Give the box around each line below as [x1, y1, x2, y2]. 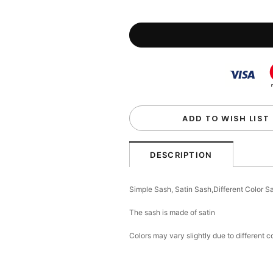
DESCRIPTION [150, 150, 213, 160]
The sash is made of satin [129, 208, 216, 218]
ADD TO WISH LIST [182, 113, 270, 125]
